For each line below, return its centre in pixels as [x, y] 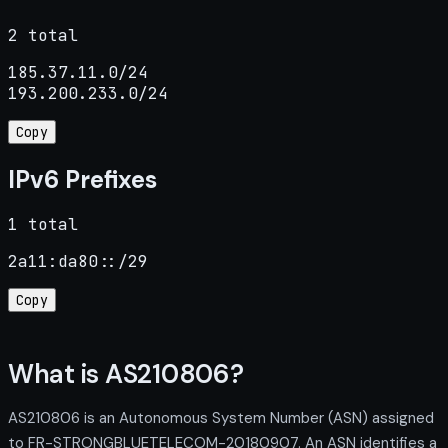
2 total [43, 35]
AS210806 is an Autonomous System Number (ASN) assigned [221, 417]
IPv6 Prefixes [82, 179]
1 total [43, 225]
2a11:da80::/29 [78, 262]
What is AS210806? [126, 373]
